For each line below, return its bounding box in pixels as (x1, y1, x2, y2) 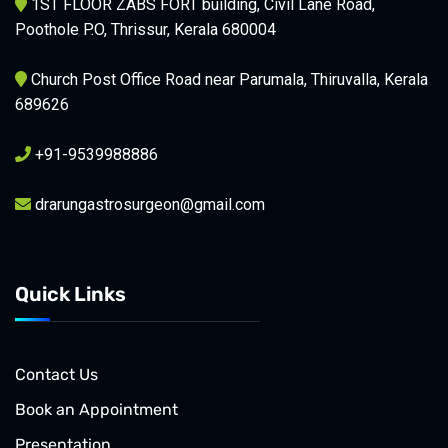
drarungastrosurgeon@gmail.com (31, 194, 265, 214)
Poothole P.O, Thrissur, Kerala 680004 (15, 19, 276, 39)
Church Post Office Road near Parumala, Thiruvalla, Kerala (27, 69, 428, 89)
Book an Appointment (15, 399, 178, 419)
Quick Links (15, 281, 126, 306)
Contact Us (15, 364, 98, 384)
